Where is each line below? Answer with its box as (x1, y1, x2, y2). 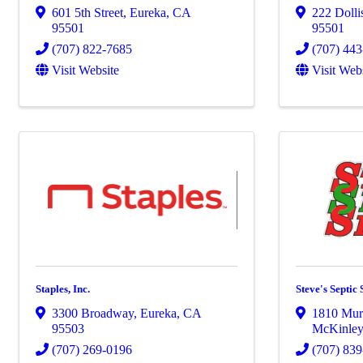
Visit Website (52, 63, 119, 78)
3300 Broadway (52, 306, 134, 321)
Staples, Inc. (36, 283, 90, 296)
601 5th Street (52, 6, 123, 20)
